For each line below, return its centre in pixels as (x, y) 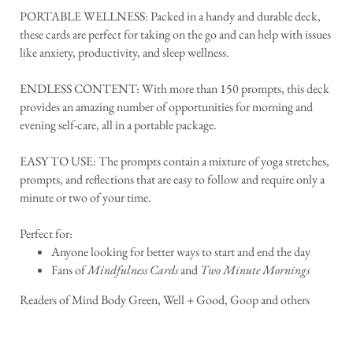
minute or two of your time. (85, 197)
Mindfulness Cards (133, 269)
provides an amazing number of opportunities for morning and (166, 106)
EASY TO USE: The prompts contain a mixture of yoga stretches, (175, 161)
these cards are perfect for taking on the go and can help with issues (175, 34)
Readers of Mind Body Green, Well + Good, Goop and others (165, 299)
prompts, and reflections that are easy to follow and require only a (172, 179)
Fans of (69, 269)
